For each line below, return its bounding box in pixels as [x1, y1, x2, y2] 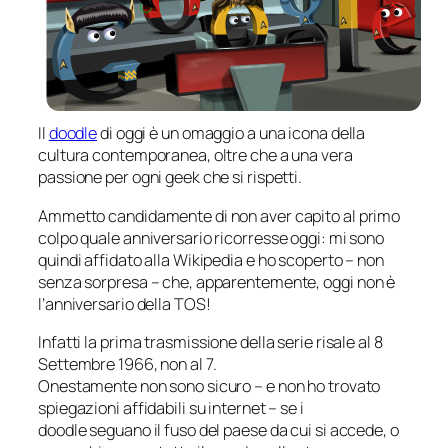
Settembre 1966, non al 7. [38, 352, 217, 375]
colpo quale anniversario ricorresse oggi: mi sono [38, 226, 385, 249]
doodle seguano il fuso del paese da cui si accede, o [38, 418, 399, 441]
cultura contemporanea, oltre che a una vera [38, 144, 353, 167]
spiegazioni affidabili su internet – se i [38, 396, 304, 419]
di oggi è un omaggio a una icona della [97, 122, 366, 145]
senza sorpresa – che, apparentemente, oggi [38, 270, 357, 293]
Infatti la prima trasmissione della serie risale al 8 [38, 330, 383, 353]
